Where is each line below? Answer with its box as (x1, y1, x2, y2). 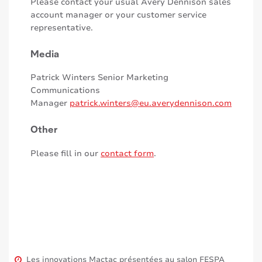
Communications (30, 85, 100, 96)
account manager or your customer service (30, 9, 206, 20)
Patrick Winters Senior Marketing (30, 72, 168, 84)
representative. (30, 22, 93, 33)
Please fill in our (30, 147, 101, 159)
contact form (101, 147, 154, 159)
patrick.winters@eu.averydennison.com (70, 98, 232, 109)
